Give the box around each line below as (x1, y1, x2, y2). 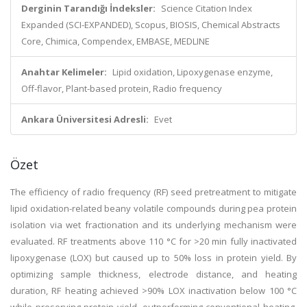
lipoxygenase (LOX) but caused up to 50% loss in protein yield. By (10, 251, 297, 264)
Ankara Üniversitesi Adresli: (21, 113, 149, 125)
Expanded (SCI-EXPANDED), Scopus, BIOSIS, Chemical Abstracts (21, 19, 280, 31)
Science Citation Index (161, 2, 252, 14)
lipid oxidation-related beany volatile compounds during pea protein (10, 202, 297, 214)
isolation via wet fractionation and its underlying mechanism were (10, 219, 297, 231)
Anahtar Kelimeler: (21, 66, 107, 78)
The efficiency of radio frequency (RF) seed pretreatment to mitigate (10, 186, 297, 198)
